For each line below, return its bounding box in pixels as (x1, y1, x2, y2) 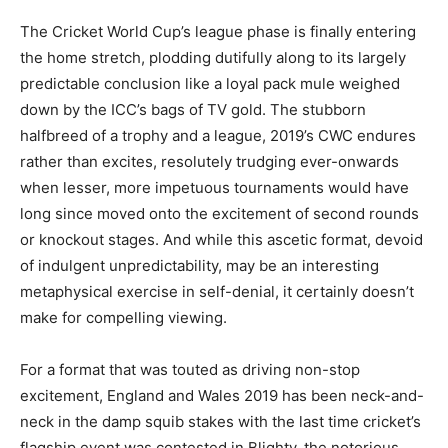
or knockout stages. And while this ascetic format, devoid (20, 230, 423, 250)
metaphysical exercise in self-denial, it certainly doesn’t (20, 282, 414, 302)
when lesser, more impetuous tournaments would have (20, 178, 409, 198)
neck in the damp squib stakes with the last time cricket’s (20, 412, 421, 432)
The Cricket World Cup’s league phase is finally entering (20, 22, 416, 42)
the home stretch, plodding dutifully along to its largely (20, 48, 406, 68)
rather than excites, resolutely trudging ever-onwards (20, 152, 399, 172)
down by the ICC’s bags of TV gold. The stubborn (20, 100, 366, 120)
